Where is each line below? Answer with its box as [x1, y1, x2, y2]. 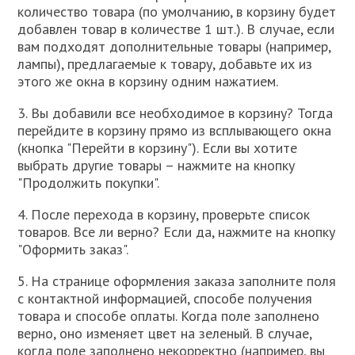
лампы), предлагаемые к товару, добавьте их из [17, 55, 313, 73]
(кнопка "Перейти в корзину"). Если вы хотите [17, 139, 298, 157]
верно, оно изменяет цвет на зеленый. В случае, [17, 324, 312, 342]
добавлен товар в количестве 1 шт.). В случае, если [17, 20, 335, 38]
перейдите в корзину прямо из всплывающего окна [17, 121, 332, 139]
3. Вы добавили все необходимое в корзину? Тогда [17, 104, 334, 122]
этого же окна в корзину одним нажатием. [17, 72, 279, 90]
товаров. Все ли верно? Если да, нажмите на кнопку [17, 223, 336, 241]
